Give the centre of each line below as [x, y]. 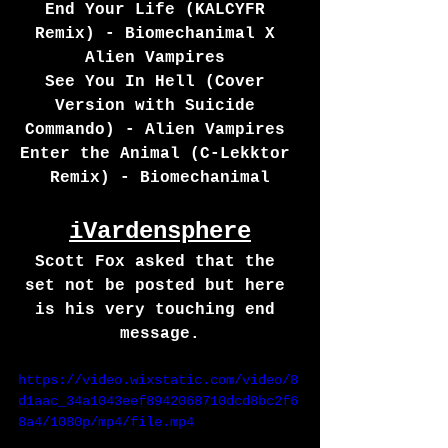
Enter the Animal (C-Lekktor [160, 154]
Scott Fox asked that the [160, 262]
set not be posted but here [160, 286]
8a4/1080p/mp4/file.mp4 [106, 422]
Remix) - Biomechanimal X [160, 34]
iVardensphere [160, 232]
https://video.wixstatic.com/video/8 [158, 380]
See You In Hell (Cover [160, 82]
